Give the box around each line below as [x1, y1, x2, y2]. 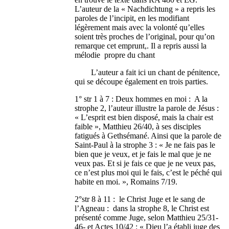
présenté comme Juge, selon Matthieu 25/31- [75, 213, 219, 222]
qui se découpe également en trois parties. [75, 77, 209, 86]
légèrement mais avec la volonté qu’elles [75, 23, 205, 32]
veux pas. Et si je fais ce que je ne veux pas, [75, 159, 216, 168]
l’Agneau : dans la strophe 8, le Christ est [75, 204, 210, 213]
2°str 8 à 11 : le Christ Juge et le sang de [75, 195, 205, 204]
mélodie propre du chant [75, 51, 155, 60]
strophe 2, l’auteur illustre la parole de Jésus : [75, 104, 219, 113]
